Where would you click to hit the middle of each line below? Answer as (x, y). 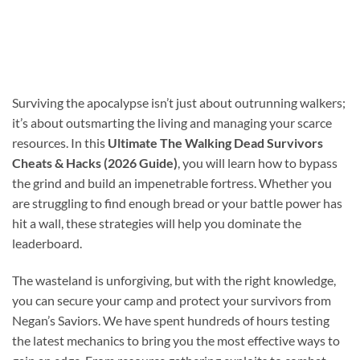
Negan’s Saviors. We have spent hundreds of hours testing (171, 321)
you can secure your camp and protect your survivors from (172, 301)
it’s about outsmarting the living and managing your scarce (172, 123)
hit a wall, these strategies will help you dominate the (157, 223)
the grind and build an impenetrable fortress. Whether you (172, 183)
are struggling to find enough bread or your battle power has (177, 203)
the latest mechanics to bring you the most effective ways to (176, 341)
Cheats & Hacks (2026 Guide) (95, 163)
